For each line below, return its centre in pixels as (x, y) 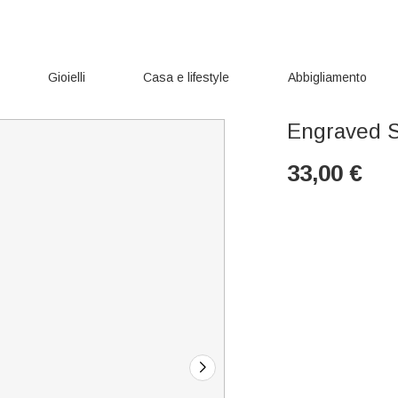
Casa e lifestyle (187, 77)
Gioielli (66, 77)
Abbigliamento (328, 77)
